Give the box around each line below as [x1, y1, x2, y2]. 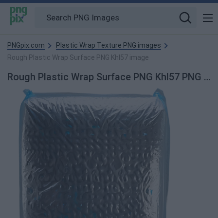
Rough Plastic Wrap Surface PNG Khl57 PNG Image [204, 71, 211, 83]
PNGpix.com [7, 41, 45, 49]
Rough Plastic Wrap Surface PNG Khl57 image [7, 54, 149, 61]
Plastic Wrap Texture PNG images [56, 41, 161, 49]
